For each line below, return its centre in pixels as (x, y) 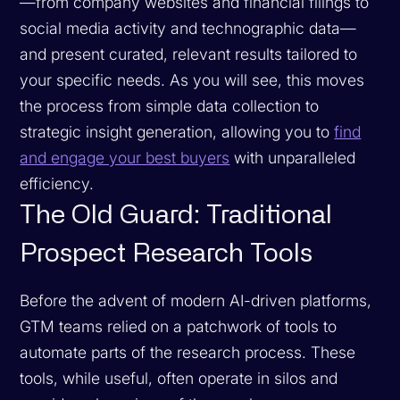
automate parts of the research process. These (188, 352)
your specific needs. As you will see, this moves (192, 79)
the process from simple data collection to (170, 105)
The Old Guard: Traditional (176, 215)
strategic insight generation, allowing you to (177, 131)
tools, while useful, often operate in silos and (179, 378)
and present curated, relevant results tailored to (189, 54)
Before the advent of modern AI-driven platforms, (196, 300)
